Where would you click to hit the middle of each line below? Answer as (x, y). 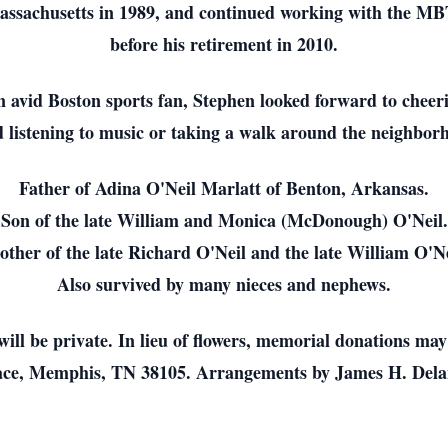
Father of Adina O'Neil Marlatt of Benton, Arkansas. (224, 188)
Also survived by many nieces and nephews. (224, 284)
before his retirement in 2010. (224, 44)
